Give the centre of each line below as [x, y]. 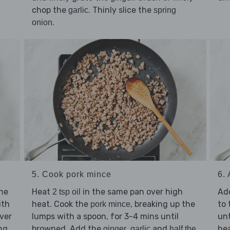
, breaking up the [162, 204]
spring [165, 10]
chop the [50, 10]
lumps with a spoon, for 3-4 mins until [105, 216]
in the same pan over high [131, 191]
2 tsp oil [66, 191]
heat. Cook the [61, 204]
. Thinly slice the [121, 10]
